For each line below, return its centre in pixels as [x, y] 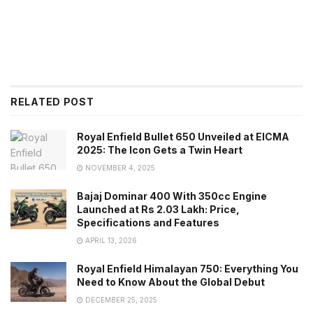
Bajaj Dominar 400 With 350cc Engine [172, 196]
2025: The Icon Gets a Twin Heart [160, 150]
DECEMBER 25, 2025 [120, 300]
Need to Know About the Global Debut [171, 282]
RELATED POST [52, 102]
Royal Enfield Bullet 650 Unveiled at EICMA [183, 137]
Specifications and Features [148, 223]
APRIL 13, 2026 [110, 241]
